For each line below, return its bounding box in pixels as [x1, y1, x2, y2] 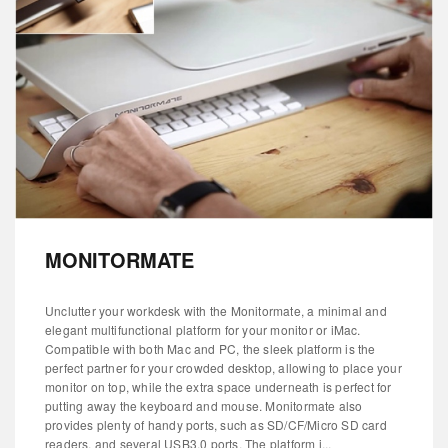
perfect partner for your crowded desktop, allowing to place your [45, 358, 402, 376]
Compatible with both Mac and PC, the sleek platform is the [45, 339, 376, 357]
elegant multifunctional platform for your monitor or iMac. [45, 320, 361, 338]
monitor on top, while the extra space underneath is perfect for [45, 377, 392, 395]
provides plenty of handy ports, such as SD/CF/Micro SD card [45, 415, 387, 433]
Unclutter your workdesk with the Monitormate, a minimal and [45, 301, 387, 319]
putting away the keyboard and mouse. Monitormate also [45, 396, 363, 414]
